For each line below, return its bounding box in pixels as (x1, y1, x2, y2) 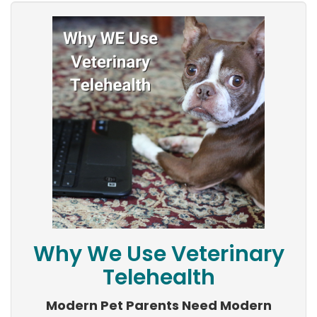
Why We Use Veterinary (33, 239, 284, 270)
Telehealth (102, 263, 215, 293)
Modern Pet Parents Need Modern (45, 296, 272, 315)
